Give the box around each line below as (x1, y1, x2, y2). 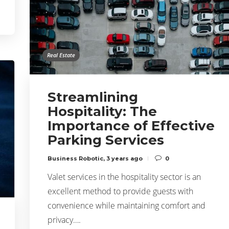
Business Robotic (48, 155, 103, 163)
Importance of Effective (48, 118, 215, 134)
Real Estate (47, 51, 75, 59)
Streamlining (48, 89, 138, 106)
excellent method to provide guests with (48, 186, 193, 197)
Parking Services (48, 132, 164, 149)
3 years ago (106, 155, 143, 163)
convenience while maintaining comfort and (48, 200, 205, 212)
